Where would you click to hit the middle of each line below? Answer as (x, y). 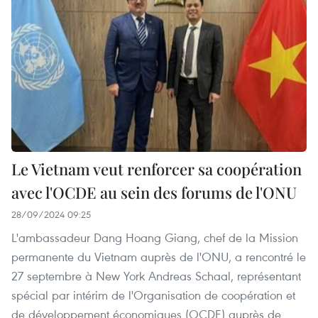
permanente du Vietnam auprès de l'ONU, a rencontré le (159, 256)
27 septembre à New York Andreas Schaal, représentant (156, 275)
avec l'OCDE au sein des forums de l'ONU (154, 192)
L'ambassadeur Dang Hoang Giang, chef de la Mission (155, 237)
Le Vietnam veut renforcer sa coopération (157, 169)
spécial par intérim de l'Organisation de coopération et (153, 295)
